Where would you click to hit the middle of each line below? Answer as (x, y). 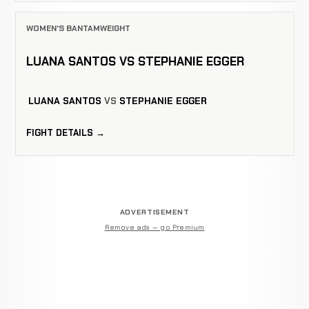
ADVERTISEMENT (154, 212)
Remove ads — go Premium (154, 227)
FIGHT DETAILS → (65, 132)
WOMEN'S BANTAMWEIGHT (78, 28)
